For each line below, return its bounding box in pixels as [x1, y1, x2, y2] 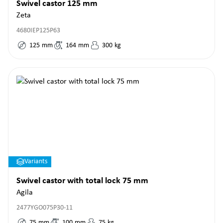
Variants [24, 158, 47, 165]
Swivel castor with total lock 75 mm [16, 176, 148, 186]
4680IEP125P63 [16, 27, 60, 34]
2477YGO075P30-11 [16, 204, 73, 212]
